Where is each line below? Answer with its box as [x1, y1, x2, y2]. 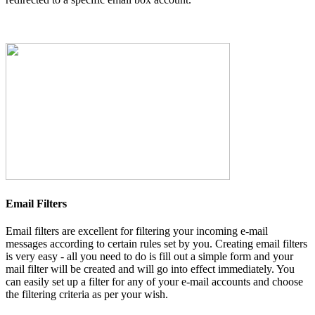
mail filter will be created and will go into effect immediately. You [6, 263, 295, 276]
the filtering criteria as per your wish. [6, 288, 168, 301]
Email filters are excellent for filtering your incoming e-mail [6, 225, 268, 238]
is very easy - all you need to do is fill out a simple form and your [6, 250, 293, 263]
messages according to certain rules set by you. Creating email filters [6, 238, 307, 250]
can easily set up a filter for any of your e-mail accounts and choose [6, 276, 303, 288]
